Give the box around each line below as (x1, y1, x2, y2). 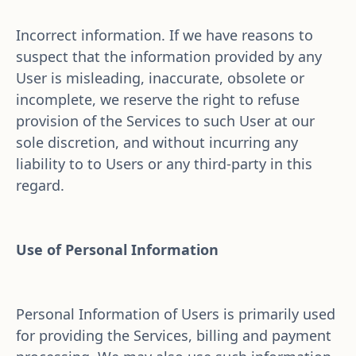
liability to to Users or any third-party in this (16, 154, 312, 173)
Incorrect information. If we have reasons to (16, 25, 313, 44)
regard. (16, 176, 64, 195)
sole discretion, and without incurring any (16, 133, 298, 152)
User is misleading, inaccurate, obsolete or (16, 68, 304, 87)
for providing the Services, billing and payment (16, 326, 331, 345)
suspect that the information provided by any (16, 47, 322, 66)
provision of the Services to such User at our (16, 111, 315, 130)
